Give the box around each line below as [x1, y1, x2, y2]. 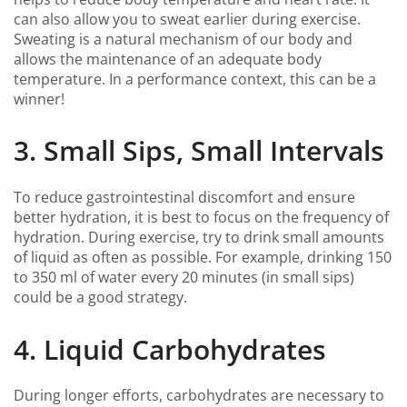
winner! [14, 88, 65, 109]
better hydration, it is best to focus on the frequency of [14, 207, 389, 227]
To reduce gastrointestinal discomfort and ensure [14, 187, 355, 207]
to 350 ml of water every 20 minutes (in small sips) [14, 267, 354, 287]
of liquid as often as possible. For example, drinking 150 [14, 247, 392, 267]
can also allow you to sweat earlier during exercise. [14, 8, 361, 29]
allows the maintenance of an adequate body [14, 48, 322, 69]
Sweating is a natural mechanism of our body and [14, 28, 352, 49]
